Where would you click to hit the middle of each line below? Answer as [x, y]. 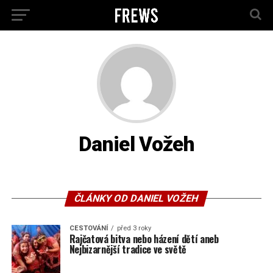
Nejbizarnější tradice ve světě [128, 249]
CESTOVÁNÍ [88, 228]
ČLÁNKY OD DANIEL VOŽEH [137, 198]
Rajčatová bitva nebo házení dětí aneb [144, 239]
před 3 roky [134, 228]
